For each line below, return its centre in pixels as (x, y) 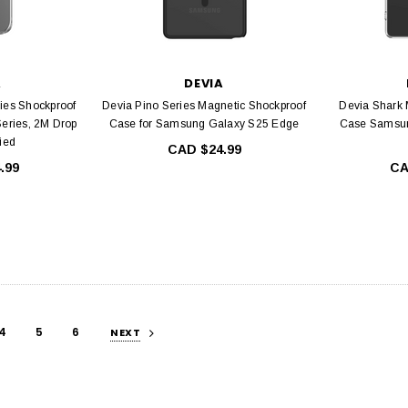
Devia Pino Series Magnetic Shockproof (204, 106)
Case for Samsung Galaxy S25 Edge (204, 124)
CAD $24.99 (204, 150)
